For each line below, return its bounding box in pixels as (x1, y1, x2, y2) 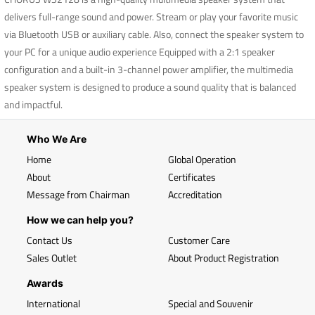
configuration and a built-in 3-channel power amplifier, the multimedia (4, 62, 293, 77)
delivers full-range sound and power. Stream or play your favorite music (4, 9, 298, 24)
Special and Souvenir (168, 296, 253, 311)
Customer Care (168, 233, 230, 247)
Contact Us (27, 233, 72, 247)
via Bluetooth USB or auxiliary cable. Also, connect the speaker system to (4, 27, 304, 41)
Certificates (168, 169, 216, 184)
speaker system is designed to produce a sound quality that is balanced (4, 79, 296, 94)
